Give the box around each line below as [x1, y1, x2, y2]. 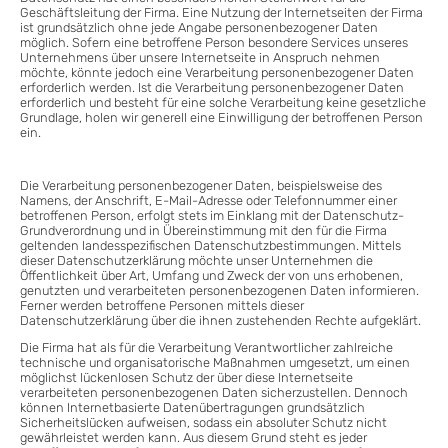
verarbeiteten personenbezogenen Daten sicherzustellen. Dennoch [20, 384, 408, 400]
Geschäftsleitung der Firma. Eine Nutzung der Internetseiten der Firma [20, 5, 423, 21]
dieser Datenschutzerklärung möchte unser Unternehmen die [20, 253, 373, 269]
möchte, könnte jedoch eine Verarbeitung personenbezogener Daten [20, 65, 414, 81]
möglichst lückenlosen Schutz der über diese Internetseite [20, 369, 353, 385]
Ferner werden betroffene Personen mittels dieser [20, 298, 304, 314]
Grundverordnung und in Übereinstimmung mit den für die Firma [20, 223, 387, 239]
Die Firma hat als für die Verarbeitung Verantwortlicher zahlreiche [20, 339, 393, 355]
